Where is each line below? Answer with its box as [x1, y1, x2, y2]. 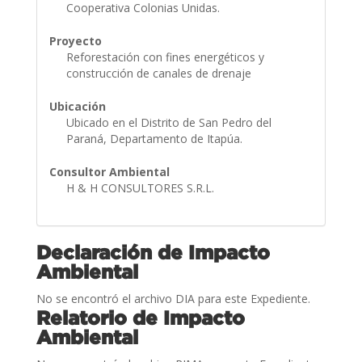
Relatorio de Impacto [36, 306, 245, 328]
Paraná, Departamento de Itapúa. [65, 130, 246, 146]
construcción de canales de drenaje [65, 65, 255, 81]
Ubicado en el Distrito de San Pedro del [65, 114, 271, 130]
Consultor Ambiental [48, 163, 170, 179]
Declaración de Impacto [36, 241, 270, 263]
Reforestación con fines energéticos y [65, 48, 264, 65]
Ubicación [48, 98, 106, 114]
